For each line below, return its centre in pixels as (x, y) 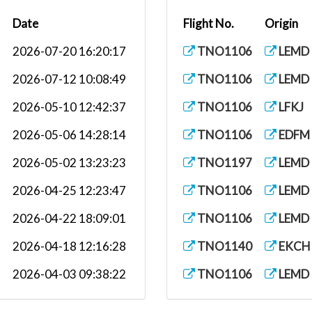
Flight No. (209, 23)
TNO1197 (224, 163)
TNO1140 (224, 246)
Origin (281, 23)
